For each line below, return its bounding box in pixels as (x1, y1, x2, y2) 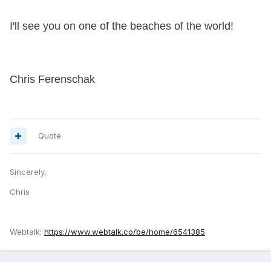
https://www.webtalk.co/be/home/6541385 (44, 227, 205, 237)
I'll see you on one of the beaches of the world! (10, 20, 233, 33)
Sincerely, (10, 167, 47, 177)
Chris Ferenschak (10, 73, 95, 86)
